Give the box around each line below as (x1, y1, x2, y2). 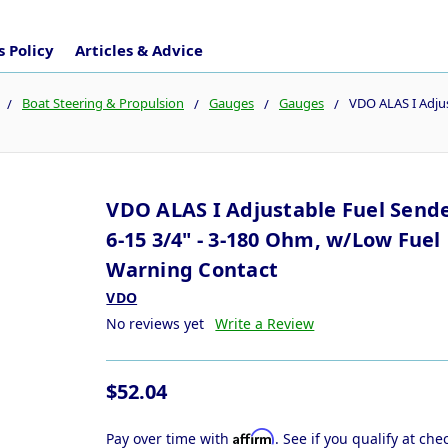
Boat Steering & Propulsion (22, 93, 184, 112)
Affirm (233, 427, 276, 445)
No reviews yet (106, 313, 205, 333)
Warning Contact (106, 255, 279, 283)
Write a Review (215, 313, 315, 333)
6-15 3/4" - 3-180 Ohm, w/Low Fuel (106, 225, 441, 253)
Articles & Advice (74, 39, 203, 60)
